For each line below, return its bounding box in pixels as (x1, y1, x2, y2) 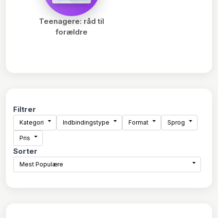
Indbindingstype (63, 119, 109, 126)
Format (128, 119, 148, 126)
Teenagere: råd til (39, 17, 104, 26)
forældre (55, 27, 88, 36)
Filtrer (13, 105, 36, 114)
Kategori (19, 119, 44, 126)
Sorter (13, 146, 37, 156)
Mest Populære (19, 161, 63, 168)
